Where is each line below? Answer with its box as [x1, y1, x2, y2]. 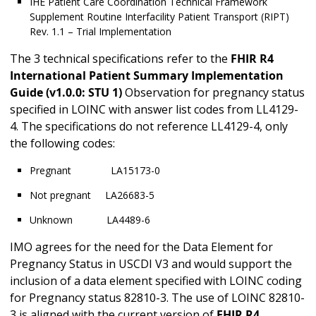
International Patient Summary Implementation [10, 68, 284, 84]
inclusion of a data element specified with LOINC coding [10, 273, 302, 289]
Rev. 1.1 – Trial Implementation [30, 25, 171, 39]
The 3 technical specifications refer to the [10, 51, 231, 67]
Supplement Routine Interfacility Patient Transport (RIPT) [30, 10, 289, 24]
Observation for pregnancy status [125, 85, 305, 101]
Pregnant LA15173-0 [30, 164, 188, 178]
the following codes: [10, 135, 115, 152]
